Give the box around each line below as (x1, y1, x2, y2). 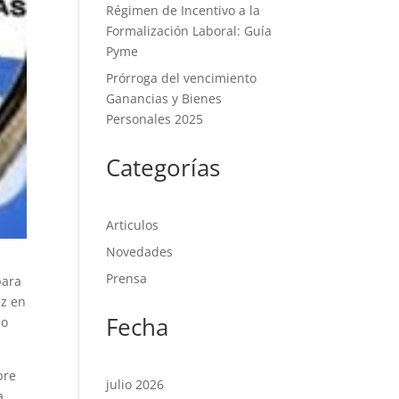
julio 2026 (106, 376, 165, 393)
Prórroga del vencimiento (106, 69, 257, 86)
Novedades (106, 243, 174, 260)
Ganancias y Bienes (106, 90, 223, 107)
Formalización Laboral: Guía (106, 22, 273, 39)
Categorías (106, 151, 221, 183)
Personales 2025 (106, 110, 204, 127)
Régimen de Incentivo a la (106, 2, 261, 19)
